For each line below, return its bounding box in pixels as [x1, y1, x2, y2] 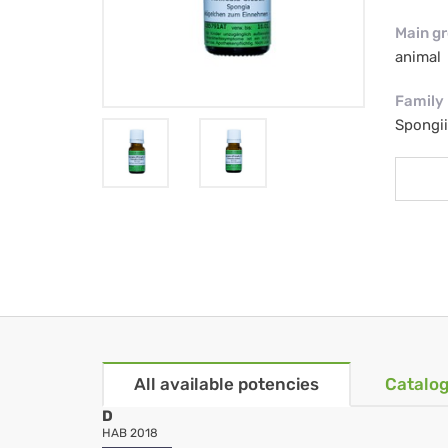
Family [394, 92, 444, 111]
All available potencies [134, 374, 319, 395]
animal [394, 48, 441, 67]
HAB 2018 [102, 426, 158, 441]
